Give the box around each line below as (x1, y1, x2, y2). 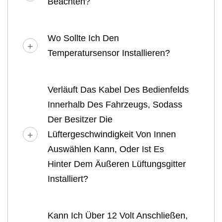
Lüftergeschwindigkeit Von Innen (48, 129, 176, 139)
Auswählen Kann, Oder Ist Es (48, 144, 164, 154)
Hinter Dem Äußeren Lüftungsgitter (48, 159, 186, 169)
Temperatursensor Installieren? (48, 48, 170, 58)
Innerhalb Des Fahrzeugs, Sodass (48, 99, 182, 110)
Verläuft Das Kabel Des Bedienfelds (48, 84, 189, 95)
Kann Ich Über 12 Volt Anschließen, (48, 210, 188, 221)
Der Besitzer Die (48, 114, 112, 124)
